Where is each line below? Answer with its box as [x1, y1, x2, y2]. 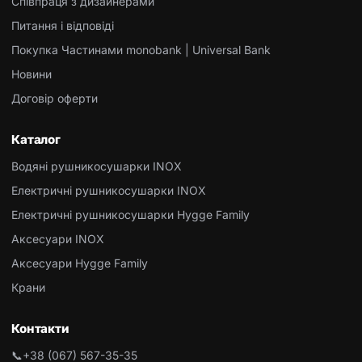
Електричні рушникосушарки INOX [11, 183, 206, 198]
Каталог [11, 132, 61, 148]
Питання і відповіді [11, 19, 114, 33]
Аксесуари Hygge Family [11, 256, 148, 271]
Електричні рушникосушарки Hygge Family [11, 208, 250, 222]
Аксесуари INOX [11, 232, 104, 246]
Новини [11, 67, 52, 82]
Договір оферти [11, 91, 98, 106]
